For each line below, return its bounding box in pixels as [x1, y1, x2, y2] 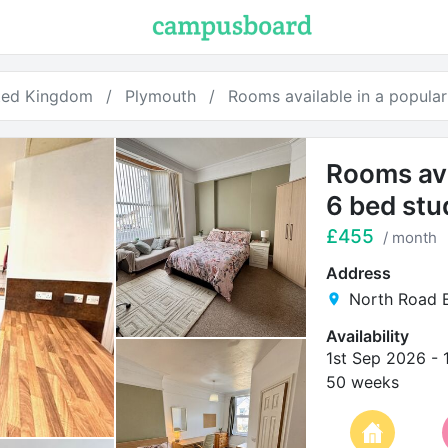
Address [325, 263, 391, 283]
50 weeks [325, 372, 399, 392]
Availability [325, 326, 409, 346]
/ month [382, 228, 437, 247]
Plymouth [124, 86, 196, 106]
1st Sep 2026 [325, 348, 426, 368]
